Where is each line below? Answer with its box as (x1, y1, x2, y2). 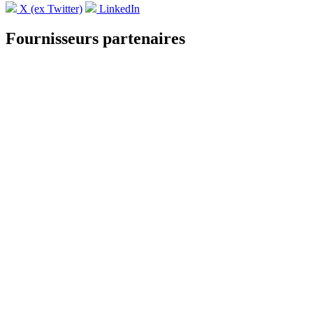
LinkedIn (96, 3, 140, 15)
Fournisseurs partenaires (6, 29, 185, 48)
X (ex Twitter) (17, 3, 82, 15)
